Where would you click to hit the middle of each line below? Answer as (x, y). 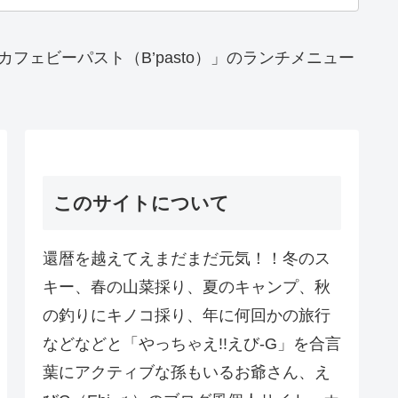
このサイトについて (141, 203)
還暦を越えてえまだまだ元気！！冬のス (187, 259)
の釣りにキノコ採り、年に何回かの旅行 (187, 316)
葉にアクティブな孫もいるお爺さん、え (187, 373)
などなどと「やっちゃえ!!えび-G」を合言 (192, 344)
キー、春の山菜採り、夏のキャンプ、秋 (187, 287)
